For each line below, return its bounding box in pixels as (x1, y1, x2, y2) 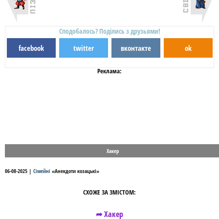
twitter (73, 43, 94, 53)
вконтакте (120, 43, 151, 53)
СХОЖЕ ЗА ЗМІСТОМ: (83, 188, 136, 197)
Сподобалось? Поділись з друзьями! (59, 26, 160, 36)
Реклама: (97, 66, 122, 75)
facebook (18, 43, 44, 53)
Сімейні (33, 167, 50, 175)
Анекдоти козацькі (55, 167, 96, 175)
